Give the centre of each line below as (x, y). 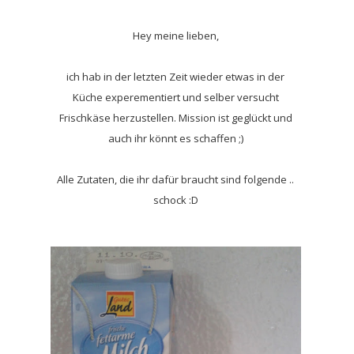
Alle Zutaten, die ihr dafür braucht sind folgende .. (176, 180)
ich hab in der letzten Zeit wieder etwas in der (176, 77)
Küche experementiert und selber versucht (175, 98)
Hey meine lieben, (175, 36)
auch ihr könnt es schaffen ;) (175, 139)
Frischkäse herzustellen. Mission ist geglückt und (175, 118)
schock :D (175, 200)
